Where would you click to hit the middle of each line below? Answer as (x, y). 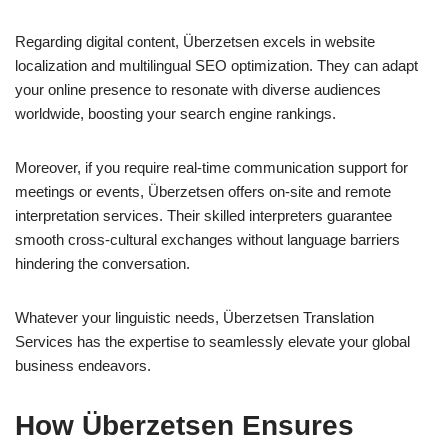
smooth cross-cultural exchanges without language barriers (207, 239)
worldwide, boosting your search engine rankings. (175, 113)
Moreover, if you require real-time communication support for (211, 167)
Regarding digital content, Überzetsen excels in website (195, 41)
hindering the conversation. (102, 263)
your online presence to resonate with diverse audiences (198, 89)
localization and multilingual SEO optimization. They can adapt (216, 65)
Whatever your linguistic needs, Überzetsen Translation (194, 317)
